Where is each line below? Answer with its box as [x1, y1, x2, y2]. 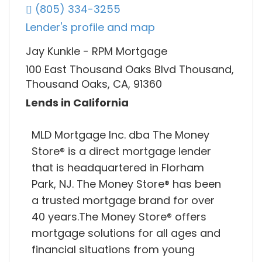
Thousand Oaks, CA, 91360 [26, 77, 162, 92]
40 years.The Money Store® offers [32, 209, 206, 224]
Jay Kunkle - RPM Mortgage [26, 44, 167, 58]
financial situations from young [32, 242, 195, 257]
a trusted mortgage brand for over [32, 192, 215, 208]
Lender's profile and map [26, 20, 155, 35]
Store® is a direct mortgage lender [32, 143, 211, 158]
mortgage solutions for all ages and [32, 225, 220, 240]
